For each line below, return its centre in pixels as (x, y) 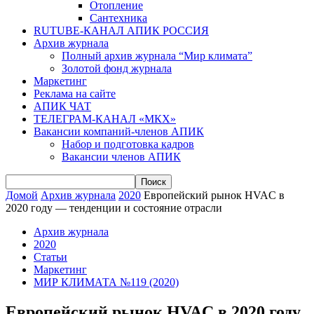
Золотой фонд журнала (117, 68)
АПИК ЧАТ (62, 106)
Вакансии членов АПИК (121, 156)
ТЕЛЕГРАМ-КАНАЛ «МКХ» (105, 118)
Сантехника (118, 18)
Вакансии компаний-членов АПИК (119, 131)
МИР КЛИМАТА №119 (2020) (106, 282)
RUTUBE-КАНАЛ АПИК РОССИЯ (121, 30)
